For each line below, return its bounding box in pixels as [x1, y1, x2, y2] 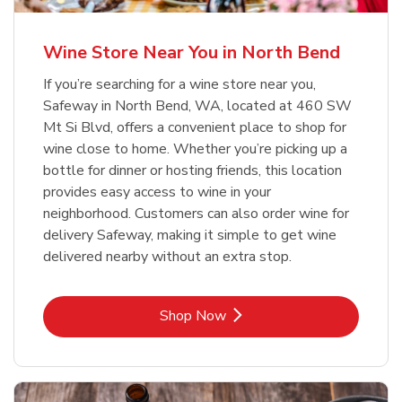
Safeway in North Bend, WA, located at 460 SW [43, 95, 352, 116]
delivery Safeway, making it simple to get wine [43, 224, 336, 245]
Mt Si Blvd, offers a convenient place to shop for [43, 117, 346, 137]
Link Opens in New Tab [199, 304, 346, 325]
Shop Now [160, 305, 226, 326]
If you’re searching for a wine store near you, [43, 74, 316, 94]
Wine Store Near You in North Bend [43, 39, 340, 65]
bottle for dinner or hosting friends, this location [43, 160, 342, 180]
